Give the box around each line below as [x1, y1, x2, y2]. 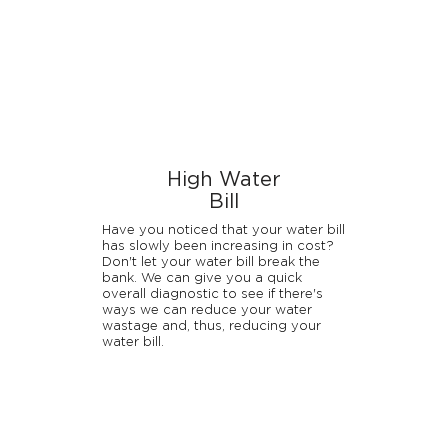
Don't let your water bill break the [101, 256, 320, 269]
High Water [166, 170, 281, 190]
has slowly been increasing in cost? [101, 240, 334, 253]
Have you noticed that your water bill [101, 224, 345, 237]
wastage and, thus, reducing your [101, 320, 321, 333]
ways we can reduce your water [101, 304, 312, 317]
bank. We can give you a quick [101, 272, 302, 285]
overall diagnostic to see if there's [101, 288, 323, 301]
